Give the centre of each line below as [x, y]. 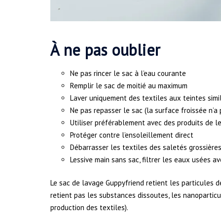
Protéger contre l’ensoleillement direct [132, 135]
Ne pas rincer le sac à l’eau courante [128, 73]
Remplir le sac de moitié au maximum [129, 85]
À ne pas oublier [105, 50]
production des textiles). [89, 208]
